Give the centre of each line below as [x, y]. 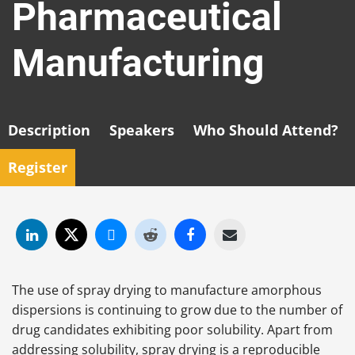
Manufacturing [138, 63]
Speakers [142, 130]
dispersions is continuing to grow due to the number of [177, 309]
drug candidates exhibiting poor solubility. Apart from [172, 329]
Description [49, 130]
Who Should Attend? [266, 130]
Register [38, 168]
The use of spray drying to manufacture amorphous [167, 290]
